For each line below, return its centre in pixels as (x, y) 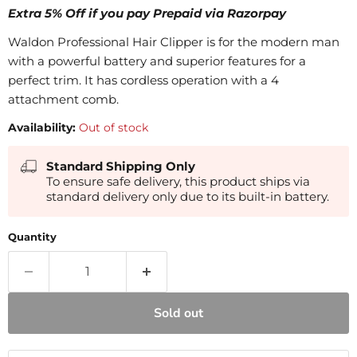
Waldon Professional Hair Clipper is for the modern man (174, 42)
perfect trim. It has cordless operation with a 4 (143, 80)
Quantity (32, 237)
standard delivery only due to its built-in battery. (188, 197)
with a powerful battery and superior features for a (157, 61)
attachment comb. (63, 100)
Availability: (42, 128)
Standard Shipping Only (121, 167)
